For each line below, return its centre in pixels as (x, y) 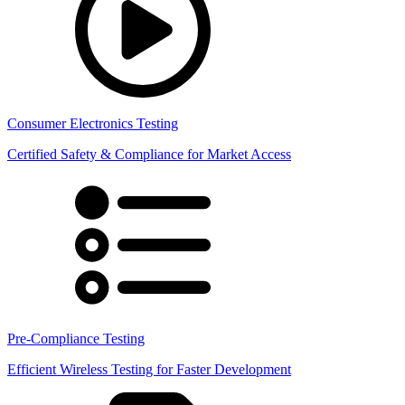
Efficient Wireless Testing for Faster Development (149, 369)
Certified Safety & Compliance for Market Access (149, 154)
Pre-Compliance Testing (76, 339)
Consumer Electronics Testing (93, 123)
